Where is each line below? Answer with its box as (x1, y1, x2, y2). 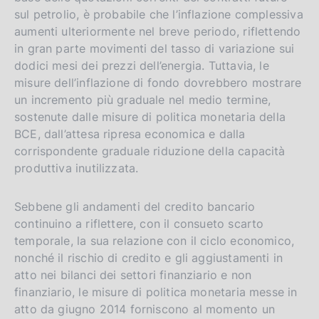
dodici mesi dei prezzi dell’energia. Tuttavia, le (14, 58, 269, 73)
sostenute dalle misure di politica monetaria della (14, 109, 286, 124)
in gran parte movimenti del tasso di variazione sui (14, 41, 295, 56)
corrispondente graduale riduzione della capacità (14, 143, 286, 158)
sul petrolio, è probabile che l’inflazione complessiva (14, 6, 303, 21)
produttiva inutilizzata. (14, 160, 139, 175)
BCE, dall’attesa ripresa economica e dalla (14, 126, 246, 141)
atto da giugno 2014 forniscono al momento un (14, 301, 275, 316)
